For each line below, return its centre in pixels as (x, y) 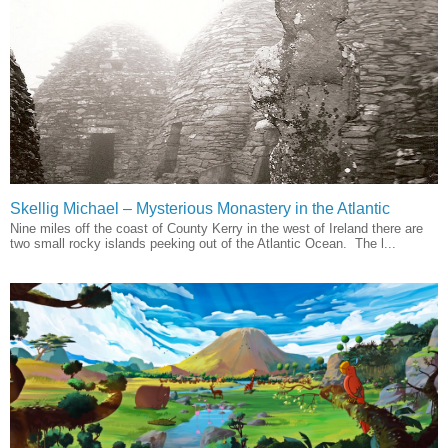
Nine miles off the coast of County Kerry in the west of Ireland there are (216, 229)
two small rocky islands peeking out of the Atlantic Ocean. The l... (203, 244)
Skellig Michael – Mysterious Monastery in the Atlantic (200, 209)
